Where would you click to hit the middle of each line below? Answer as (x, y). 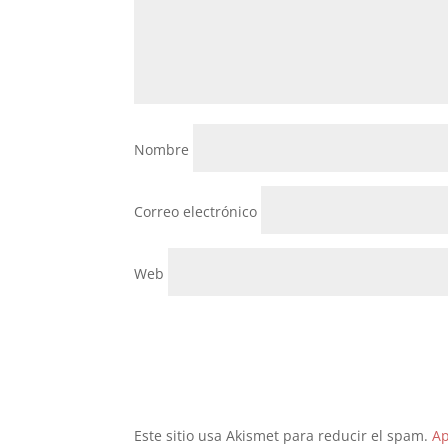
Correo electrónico (196, 212)
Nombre (162, 150)
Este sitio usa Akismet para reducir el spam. (283, 436)
